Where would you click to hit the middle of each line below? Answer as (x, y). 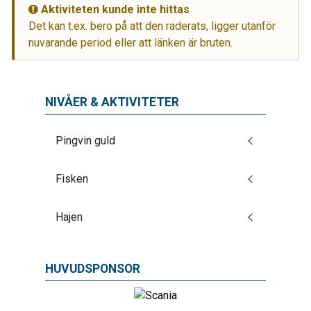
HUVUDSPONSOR (93, 269)
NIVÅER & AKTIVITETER (112, 102)
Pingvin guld (85, 141)
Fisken (72, 179)
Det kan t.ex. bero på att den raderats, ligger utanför (152, 26)
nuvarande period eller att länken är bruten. (131, 43)
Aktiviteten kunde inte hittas (114, 9)
